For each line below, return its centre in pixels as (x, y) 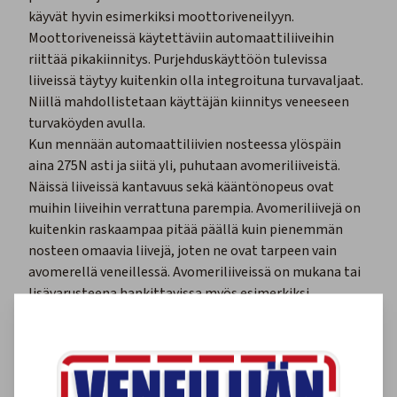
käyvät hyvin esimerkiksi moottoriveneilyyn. (161, 17)
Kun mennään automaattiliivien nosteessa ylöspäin (185, 145)
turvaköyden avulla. (88, 124)
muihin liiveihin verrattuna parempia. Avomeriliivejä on (195, 209)
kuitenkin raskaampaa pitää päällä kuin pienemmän (186, 230)
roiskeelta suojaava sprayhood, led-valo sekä (163, 315)
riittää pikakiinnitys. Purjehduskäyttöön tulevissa (178, 60)
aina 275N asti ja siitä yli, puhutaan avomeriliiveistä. (184, 166)
